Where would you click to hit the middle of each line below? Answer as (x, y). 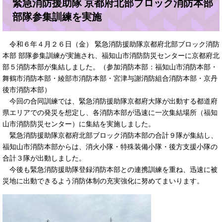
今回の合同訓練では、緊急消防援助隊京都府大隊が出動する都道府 (110, 101)
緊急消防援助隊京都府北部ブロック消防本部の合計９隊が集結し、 (110, 135)
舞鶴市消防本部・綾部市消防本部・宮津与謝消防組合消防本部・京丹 (110, 78)
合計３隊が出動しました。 (44, 158)
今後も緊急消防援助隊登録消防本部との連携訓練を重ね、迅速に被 (110, 169)
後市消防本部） (27, 90)
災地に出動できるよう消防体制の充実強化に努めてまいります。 (103, 181)
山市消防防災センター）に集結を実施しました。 (79, 124)
